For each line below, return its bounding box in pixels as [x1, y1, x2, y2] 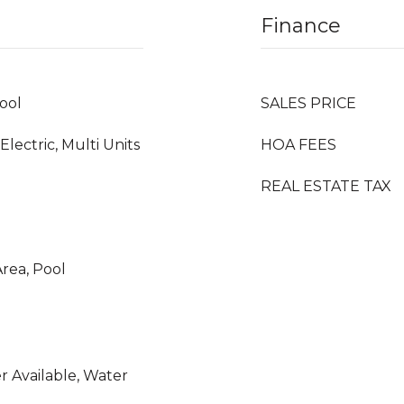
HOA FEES [261, 136, 336, 153]
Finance [261, 14, 341, 38]
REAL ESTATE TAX [261, 178, 391, 195]
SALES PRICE [261, 95, 356, 112]
